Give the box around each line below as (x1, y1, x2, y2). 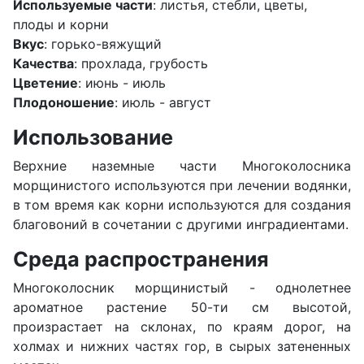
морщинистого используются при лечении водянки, (13, 176, 351, 193)
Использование (13, 124, 173, 149)
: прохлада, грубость (74, 54, 208, 71)
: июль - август (115, 93, 211, 110)
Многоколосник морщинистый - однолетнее (13, 279, 351, 296)
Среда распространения (13, 246, 269, 271)
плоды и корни (13, 15, 109, 32)
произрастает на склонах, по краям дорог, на (13, 318, 351, 335)
